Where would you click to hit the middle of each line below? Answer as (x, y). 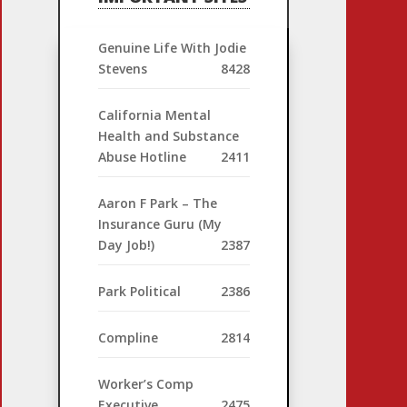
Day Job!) (126, 245)
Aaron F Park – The (157, 203)
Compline (128, 338)
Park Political (139, 292)
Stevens (122, 69)
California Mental (154, 115)
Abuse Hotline (142, 157)
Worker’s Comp (145, 384)
